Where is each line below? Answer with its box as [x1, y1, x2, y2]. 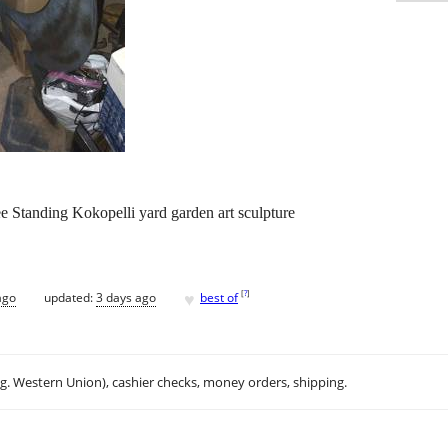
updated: [44, 288, 96, 306]
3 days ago [96, 288, 156, 306]
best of [200, 288, 238, 306]
